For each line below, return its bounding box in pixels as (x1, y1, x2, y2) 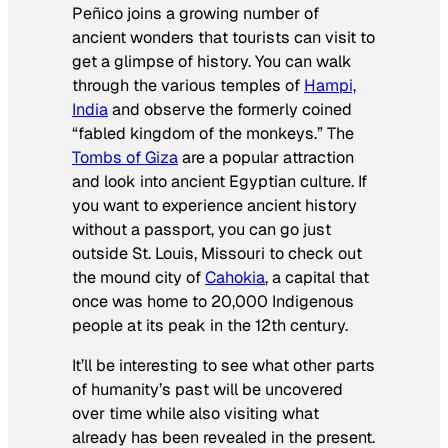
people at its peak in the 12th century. (72, 315, 348, 337)
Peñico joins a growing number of (72, 3, 319, 25)
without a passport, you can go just (72, 219, 331, 241)
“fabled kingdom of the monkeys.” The (72, 123, 354, 145)
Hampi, (304, 75, 356, 97)
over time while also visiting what (72, 403, 319, 425)
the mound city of (72, 267, 205, 289)
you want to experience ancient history (72, 195, 357, 217)
